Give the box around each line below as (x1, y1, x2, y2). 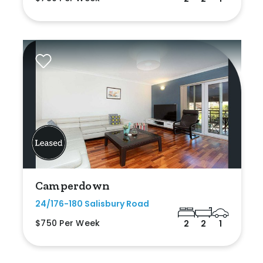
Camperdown (35, 178, 110, 193)
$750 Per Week (35, 217, 100, 229)
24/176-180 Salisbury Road (35, 197, 149, 210)
